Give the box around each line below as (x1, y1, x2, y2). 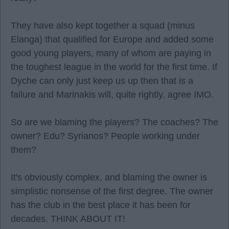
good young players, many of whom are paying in (11, 48, 211, 58)
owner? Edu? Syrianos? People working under (11, 131, 200, 141)
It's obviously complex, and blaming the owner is (11, 172, 207, 182)
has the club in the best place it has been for (11, 200, 191, 210)
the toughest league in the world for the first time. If (11, 62, 217, 72)
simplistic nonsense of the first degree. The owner (11, 186, 213, 196)
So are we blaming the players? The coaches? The (11, 117, 218, 127)
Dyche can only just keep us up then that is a (11, 76, 193, 86)
